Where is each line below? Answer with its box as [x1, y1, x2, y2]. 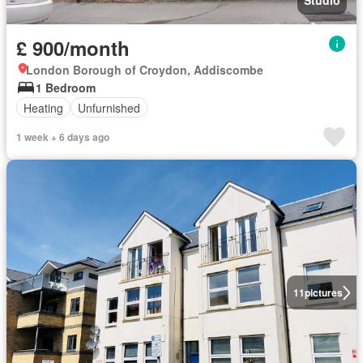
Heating [23, 99, 63, 116]
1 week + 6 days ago [16, 130, 109, 144]
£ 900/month [16, 34, 130, 62]
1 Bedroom [36, 79, 96, 96]
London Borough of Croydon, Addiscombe [26, 62, 263, 78]
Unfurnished [78, 99, 140, 116]
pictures [304, 285, 343, 300]
